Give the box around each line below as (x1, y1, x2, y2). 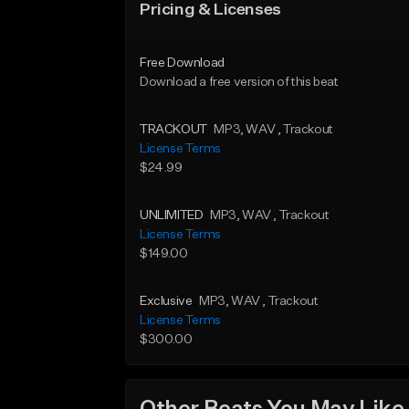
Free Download (140, 57, 225, 69)
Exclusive (140, 295, 193, 308)
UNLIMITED (140, 209, 204, 222)
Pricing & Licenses (140, 2, 281, 18)
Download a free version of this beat (140, 76, 339, 89)
